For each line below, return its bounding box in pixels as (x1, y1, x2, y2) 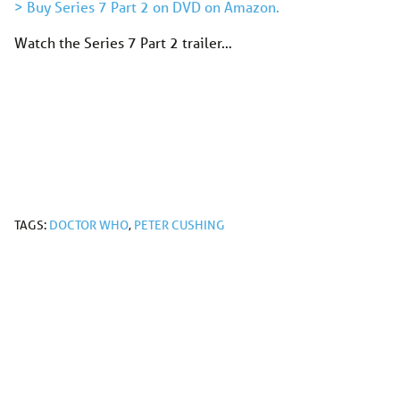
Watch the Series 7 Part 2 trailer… (14, 32, 232, 52)
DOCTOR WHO (49, 216, 129, 233)
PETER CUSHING (134, 216, 225, 233)
